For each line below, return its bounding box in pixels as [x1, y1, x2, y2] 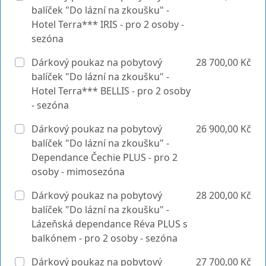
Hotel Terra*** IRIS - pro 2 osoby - [31, 17, 184, 31]
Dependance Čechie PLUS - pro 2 [31, 150, 178, 164]
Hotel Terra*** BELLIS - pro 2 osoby [31, 84, 191, 97]
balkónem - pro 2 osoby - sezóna [31, 231, 178, 245]
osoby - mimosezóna [31, 164, 125, 178]
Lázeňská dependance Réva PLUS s [31, 217, 188, 230]
